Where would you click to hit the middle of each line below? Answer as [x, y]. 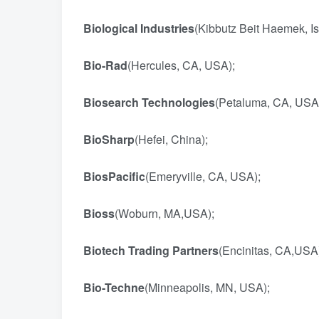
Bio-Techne [114, 287]
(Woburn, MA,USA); [170, 213]
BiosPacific [114, 176]
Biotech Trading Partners [151, 250]
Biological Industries [139, 28]
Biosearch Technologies [149, 102]
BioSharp [109, 139]
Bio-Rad [105, 65]
